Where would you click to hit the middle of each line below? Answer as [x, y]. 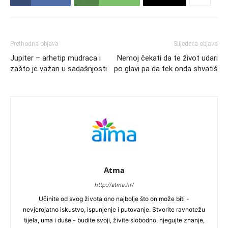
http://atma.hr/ [114, 185]
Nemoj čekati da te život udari [167, 58]
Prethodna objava [34, 44]
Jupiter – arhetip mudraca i [55, 58]
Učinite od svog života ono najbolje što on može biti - [114, 199]
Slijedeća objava [196, 44]
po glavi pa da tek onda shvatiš [166, 69]
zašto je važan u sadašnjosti [59, 69]
